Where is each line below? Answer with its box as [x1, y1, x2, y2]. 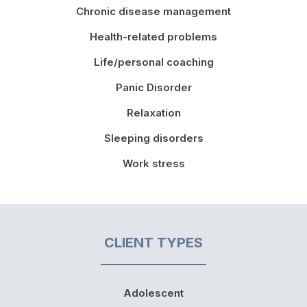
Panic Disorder [115, 80, 192, 94]
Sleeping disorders [103, 131, 204, 145]
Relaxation [126, 106, 181, 119]
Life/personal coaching [93, 55, 214, 69]
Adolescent [123, 286, 184, 299]
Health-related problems [90, 29, 217, 43]
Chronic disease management [76, 4, 231, 18]
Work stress [122, 156, 185, 170]
